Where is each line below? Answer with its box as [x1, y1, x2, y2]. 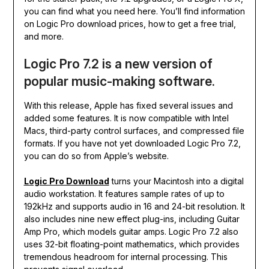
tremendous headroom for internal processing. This [23, 252, 228, 262]
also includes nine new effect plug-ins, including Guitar [23, 214, 240, 225]
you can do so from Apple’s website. [23, 151, 169, 162]
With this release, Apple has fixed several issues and [23, 100, 233, 111]
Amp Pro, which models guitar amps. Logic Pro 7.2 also [23, 226, 238, 237]
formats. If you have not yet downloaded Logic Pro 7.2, [23, 138, 241, 149]
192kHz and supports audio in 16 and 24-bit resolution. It [23, 201, 245, 212]
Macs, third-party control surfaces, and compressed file [23, 125, 244, 136]
